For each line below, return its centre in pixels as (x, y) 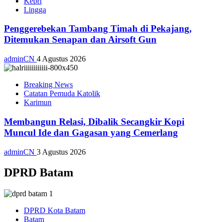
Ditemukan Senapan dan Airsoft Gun (80, 40)
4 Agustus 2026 (61, 59)
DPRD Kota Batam (55, 211)
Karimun (38, 103)
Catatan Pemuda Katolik (62, 94)
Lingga (35, 9)
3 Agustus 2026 (61, 152)
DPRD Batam (39, 173)
